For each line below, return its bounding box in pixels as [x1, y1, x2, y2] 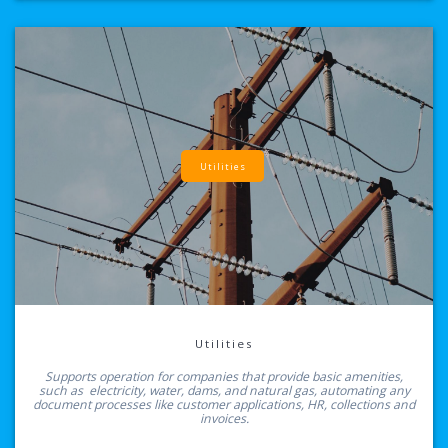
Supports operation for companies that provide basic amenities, [45, 368, 403, 386]
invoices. [199, 410, 249, 428]
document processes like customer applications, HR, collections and [33, 396, 415, 414]
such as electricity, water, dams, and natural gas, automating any [38, 382, 410, 400]
